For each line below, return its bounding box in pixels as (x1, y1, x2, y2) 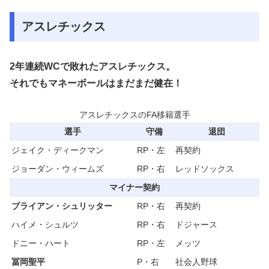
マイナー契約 (109, 183, 160, 193)
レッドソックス (175, 164, 234, 174)
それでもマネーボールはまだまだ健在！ (10, 78, 183, 89)
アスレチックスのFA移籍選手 (79, 110, 190, 120)
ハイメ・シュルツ (11, 220, 79, 230)
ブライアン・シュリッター (11, 201, 112, 211)
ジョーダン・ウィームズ (11, 164, 104, 174)
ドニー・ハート (11, 238, 70, 249)
